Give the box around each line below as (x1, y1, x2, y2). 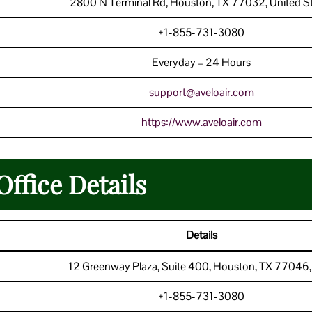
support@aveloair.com (148, 84, 254, 100)
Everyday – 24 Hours (152, 54, 251, 70)
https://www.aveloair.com (141, 114, 262, 130)
